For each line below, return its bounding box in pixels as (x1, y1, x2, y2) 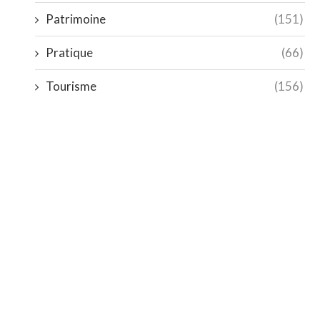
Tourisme (46, 78, 97, 94)
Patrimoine (46, 11, 106, 26)
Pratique (46, 44, 94, 60)
